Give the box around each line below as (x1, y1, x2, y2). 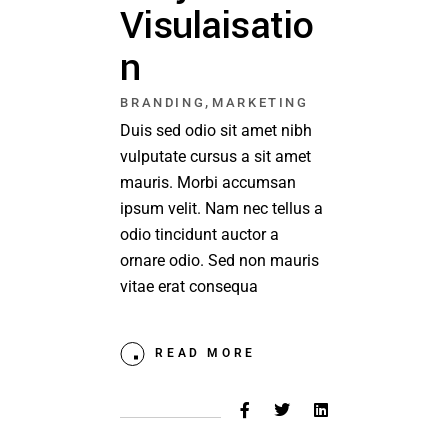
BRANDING (120, 95, 206, 111)
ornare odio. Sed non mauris (120, 251, 320, 271)
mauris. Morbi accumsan (120, 173, 297, 193)
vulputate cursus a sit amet (120, 147, 312, 167)
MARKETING (212, 95, 309, 111)
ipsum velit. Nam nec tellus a (120, 199, 324, 219)
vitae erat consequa (120, 277, 259, 297)
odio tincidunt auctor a (120, 225, 280, 245)
